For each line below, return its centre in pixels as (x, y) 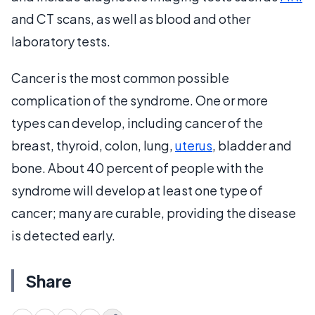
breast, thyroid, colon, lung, (93, 145)
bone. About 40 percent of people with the (137, 167)
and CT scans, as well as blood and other (131, 18)
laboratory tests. (61, 41)
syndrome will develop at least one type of (137, 190)
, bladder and (252, 145)
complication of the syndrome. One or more (140, 100)
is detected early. (63, 235)
